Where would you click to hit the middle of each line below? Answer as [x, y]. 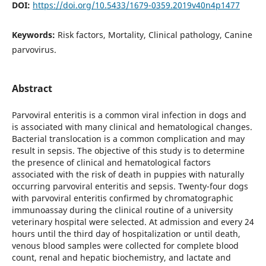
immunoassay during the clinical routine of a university [122, 210]
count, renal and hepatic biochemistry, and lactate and [121, 258]
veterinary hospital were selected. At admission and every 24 [133, 222]
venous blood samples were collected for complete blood [125, 246]
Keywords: [34, 35]
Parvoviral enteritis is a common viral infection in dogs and [129, 115]
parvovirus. [34, 50]
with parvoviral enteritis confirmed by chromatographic [122, 198]
